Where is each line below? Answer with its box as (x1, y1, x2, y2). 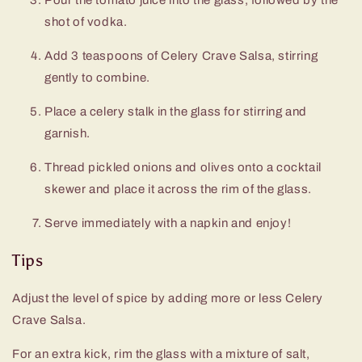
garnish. (44, 126, 90, 140)
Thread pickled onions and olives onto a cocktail (44, 160, 322, 174)
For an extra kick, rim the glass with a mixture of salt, (12, 347, 310, 360)
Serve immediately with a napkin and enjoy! (44, 216, 292, 229)
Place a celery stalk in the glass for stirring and (44, 104, 308, 118)
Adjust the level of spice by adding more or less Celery (12, 291, 324, 305)
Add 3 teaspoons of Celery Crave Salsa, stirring (44, 48, 318, 62)
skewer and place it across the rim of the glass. (44, 182, 312, 196)
